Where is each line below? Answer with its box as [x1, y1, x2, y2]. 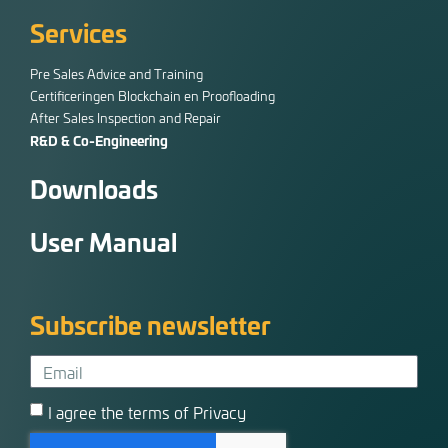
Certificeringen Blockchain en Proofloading [30, 86, 275, 104]
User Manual [30, 222, 177, 261]
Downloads [30, 169, 158, 208]
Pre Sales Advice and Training [30, 64, 203, 82]
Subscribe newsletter [30, 305, 271, 344]
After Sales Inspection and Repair [30, 108, 221, 126]
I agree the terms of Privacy [48, 400, 246, 423]
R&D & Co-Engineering [30, 129, 168, 150]
